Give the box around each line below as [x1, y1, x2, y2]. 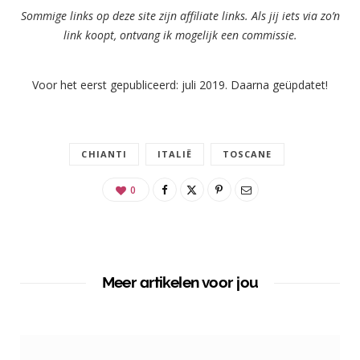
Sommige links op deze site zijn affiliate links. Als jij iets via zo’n [20, 8, 340, 24]
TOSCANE [222, 147, 272, 160]
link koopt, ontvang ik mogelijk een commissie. [63, 27, 297, 43]
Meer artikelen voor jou [101, 272, 259, 291]
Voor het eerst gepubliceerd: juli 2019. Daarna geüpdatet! [32, 76, 328, 92]
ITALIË [157, 147, 192, 160]
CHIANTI [81, 147, 128, 160]
